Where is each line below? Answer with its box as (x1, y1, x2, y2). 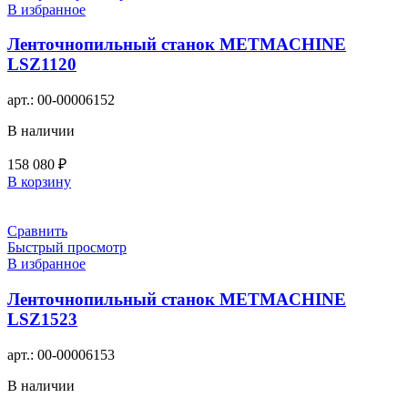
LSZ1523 (7, 309, 77, 329)
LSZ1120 (7, 55, 76, 75)
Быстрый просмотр (7, 240, 127, 256)
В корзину (7, 174, 71, 190)
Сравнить (7, 223, 67, 240)
